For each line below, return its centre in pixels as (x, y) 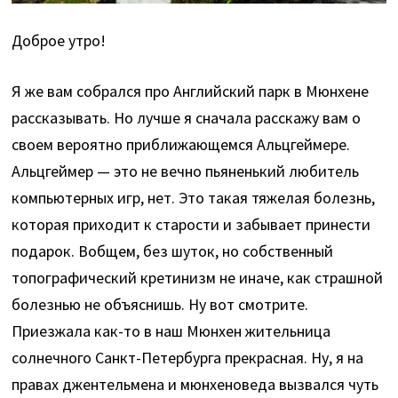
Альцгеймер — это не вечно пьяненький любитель (186, 171)
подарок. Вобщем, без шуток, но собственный (173, 251)
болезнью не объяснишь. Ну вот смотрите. (160, 305)
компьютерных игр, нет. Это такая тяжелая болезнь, (194, 198)
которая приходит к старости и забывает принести (191, 225)
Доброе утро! (59, 41)
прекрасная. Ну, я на (295, 358)
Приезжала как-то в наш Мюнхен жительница (171, 331)
